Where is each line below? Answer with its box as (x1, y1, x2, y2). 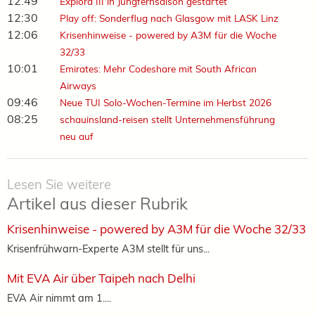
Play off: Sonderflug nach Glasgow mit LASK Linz (59, 11, 278, 24)
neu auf (59, 129, 94, 142)
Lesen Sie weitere (7, 176, 111, 193)
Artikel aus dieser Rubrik (7, 193, 188, 214)
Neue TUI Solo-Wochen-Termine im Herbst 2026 (59, 96, 271, 108)
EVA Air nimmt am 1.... (7, 290, 111, 304)
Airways (59, 79, 96, 91)
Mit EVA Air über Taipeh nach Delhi (7, 270, 195, 285)
